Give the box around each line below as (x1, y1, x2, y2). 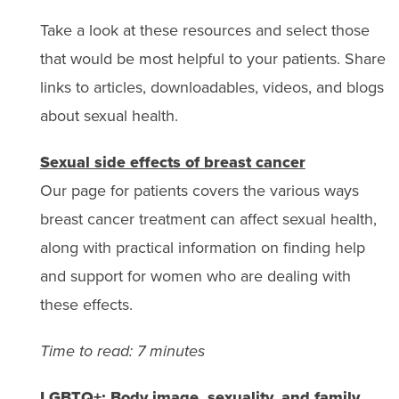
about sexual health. (39, 104, 178, 128)
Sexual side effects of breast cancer (39, 151, 305, 175)
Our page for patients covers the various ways (39, 179, 359, 203)
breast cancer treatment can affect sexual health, (39, 208, 377, 232)
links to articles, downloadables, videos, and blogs (39, 76, 384, 100)
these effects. (39, 293, 133, 317)
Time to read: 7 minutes (39, 339, 205, 363)
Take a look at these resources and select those (39, 19, 370, 43)
